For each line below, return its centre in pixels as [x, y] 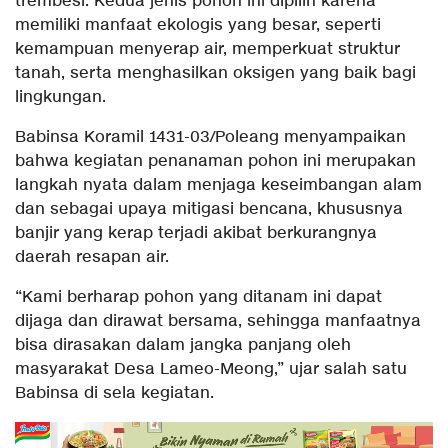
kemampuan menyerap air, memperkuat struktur [207, 49]
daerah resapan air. [92, 257]
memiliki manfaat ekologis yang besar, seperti [198, 25]
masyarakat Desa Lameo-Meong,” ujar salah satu [211, 369]
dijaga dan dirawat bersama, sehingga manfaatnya [218, 321]
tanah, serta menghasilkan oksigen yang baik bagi [215, 73]
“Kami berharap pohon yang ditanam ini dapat [198, 297]
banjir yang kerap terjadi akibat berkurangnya [196, 233]
